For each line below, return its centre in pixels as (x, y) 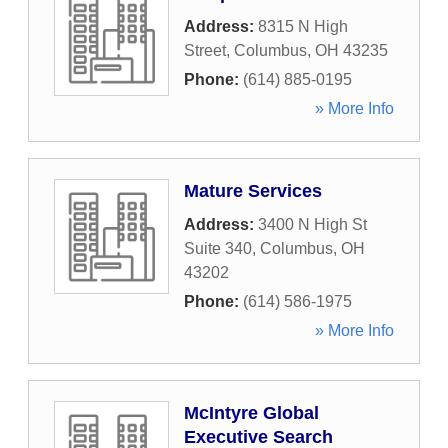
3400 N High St (312, 224)
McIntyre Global (251, 413)
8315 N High (303, 26)
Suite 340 (218, 248)
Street (205, 50)
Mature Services (253, 191)
